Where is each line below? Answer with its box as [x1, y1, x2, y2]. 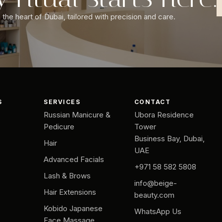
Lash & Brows [44, 170, 91, 180]
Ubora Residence [134, 110, 194, 119]
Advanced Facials [44, 154, 105, 164]
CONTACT [134, 98, 171, 106]
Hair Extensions [44, 187, 97, 197]
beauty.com [134, 190, 174, 200]
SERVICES [44, 98, 81, 106]
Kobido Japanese [44, 203, 103, 213]
